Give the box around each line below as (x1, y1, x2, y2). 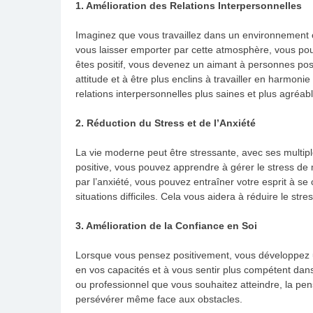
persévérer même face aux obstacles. (75, 293, 242, 305)
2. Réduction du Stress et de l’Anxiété (75, 117, 256, 129)
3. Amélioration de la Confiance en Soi (75, 219, 257, 231)
